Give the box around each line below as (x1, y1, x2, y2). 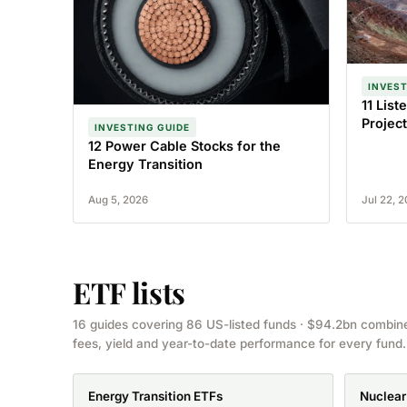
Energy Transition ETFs (88, 389, 223, 404)
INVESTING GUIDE (94, 122, 190, 134)
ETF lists (73, 273, 186, 313)
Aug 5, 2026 (88, 194, 148, 207)
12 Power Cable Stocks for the (88, 138, 281, 154)
